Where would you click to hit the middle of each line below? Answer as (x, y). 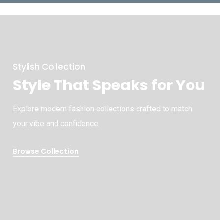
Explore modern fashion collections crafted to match (102, 109)
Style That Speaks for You (109, 86)
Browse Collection (45, 151)
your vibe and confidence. (56, 124)
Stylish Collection (49, 67)
